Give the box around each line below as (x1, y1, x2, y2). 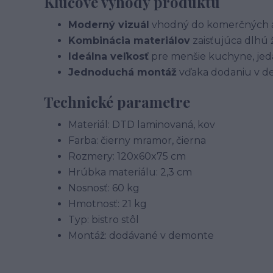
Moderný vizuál (68, 19, 149, 30)
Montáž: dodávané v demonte (68, 230, 214, 241)
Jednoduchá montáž (68, 66, 177, 78)
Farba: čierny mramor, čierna (68, 135, 206, 146)
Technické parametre (44, 92, 190, 112)
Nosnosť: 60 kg (68, 182, 140, 194)
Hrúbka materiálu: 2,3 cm (68, 166, 192, 178)
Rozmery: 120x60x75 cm (68, 151, 186, 162)
